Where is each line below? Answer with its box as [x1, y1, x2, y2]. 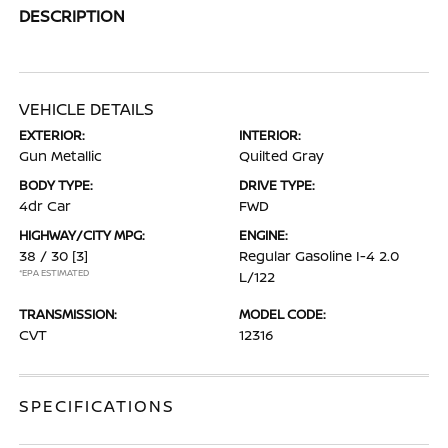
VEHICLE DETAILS [19, 98, 155, 120]
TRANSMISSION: [19, 305, 118, 323]
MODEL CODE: [239, 305, 326, 323]
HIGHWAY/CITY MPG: [19, 226, 146, 244]
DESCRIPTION [19, 5, 126, 27]
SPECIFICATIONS [19, 395, 176, 417]
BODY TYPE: [19, 176, 94, 194]
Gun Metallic [19, 146, 103, 165]
